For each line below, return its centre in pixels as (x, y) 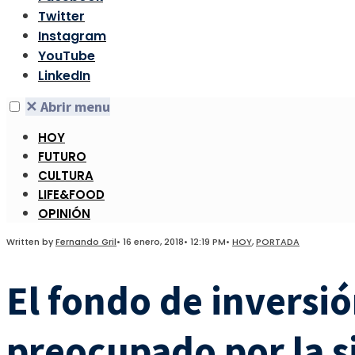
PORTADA (278, 242)
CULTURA (66, 176)
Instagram (72, 36)
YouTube (67, 56)
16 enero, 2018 (153, 242)
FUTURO (62, 157)
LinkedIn (64, 76)
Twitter (61, 16)
